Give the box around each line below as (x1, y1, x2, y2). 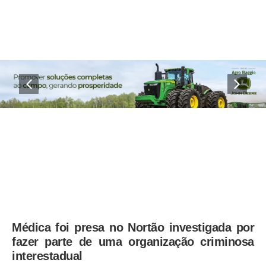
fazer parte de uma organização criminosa (12, 235, 254, 249)
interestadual (12, 249, 83, 263)
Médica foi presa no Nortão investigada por (12, 221, 254, 235)
